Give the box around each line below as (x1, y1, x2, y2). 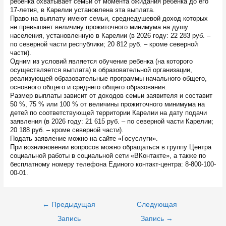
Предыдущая (49, 200, 96, 208)
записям (24, 213, 50, 221)
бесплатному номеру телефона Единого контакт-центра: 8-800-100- (10, 160, 216, 168)
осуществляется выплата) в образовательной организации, (10, 66, 192, 74)
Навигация (24, 196, 56, 204)
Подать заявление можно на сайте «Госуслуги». (10, 135, 158, 143)
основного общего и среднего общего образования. (10, 83, 167, 91)
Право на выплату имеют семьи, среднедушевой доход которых (10, 15, 208, 23)
